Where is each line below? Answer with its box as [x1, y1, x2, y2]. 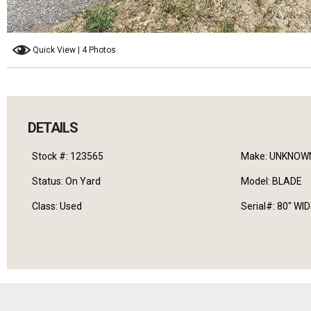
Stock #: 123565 [32, 151, 103, 162]
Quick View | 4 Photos [33, 45, 116, 56]
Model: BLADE [241, 176, 302, 187]
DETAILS [28, 119, 78, 137]
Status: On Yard [32, 176, 101, 187]
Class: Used [32, 201, 82, 212]
